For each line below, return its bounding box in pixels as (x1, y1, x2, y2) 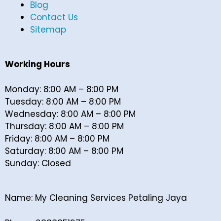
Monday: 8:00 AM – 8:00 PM (5, 83, 118, 95)
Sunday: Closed (5, 157, 71, 169)
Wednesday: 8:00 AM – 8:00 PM (5, 108, 136, 120)
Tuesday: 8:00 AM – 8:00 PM (5, 95, 121, 108)
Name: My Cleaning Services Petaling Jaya (5, 192, 187, 204)
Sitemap (30, 23, 66, 36)
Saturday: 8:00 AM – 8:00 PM (5, 145, 123, 157)
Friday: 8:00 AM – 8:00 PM (5, 132, 110, 145)
